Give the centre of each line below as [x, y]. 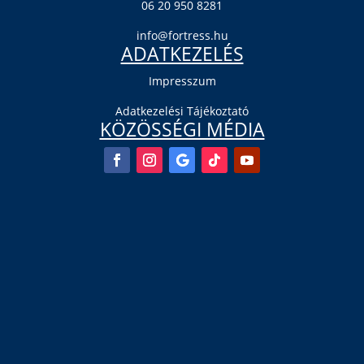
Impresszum [182, 81]
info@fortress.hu [182, 36]
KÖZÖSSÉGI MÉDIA [182, 130]
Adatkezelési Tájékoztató [182, 111]
